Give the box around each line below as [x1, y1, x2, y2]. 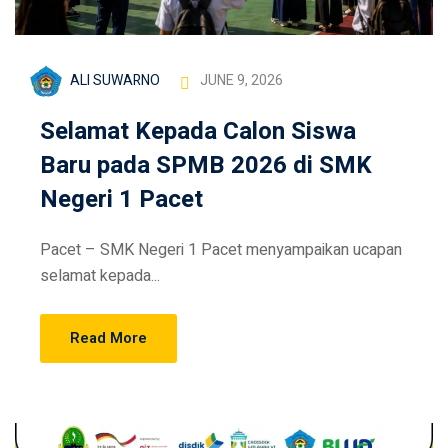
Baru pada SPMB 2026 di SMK [40, 148, 372, 184]
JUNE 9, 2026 [200, 70, 283, 92]
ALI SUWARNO [70, 70, 160, 92]
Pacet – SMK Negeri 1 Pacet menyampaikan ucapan [40, 238, 402, 263]
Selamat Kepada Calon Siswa [40, 114, 356, 150]
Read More [70, 327, 147, 350]
